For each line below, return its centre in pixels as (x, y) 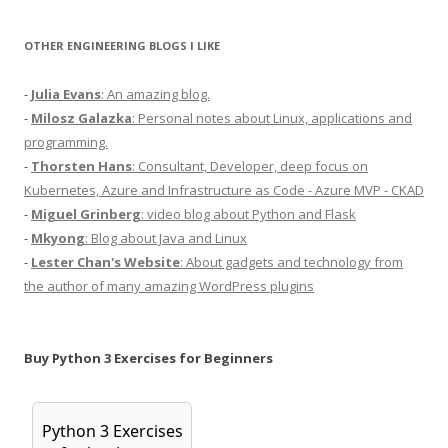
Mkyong (58, 238)
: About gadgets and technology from (291, 262)
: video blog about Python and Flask (248, 214)
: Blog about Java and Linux (166, 238)
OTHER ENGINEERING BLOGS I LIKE (122, 45)
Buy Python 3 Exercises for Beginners (148, 358)
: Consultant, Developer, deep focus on (250, 166)
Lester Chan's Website (105, 262)
